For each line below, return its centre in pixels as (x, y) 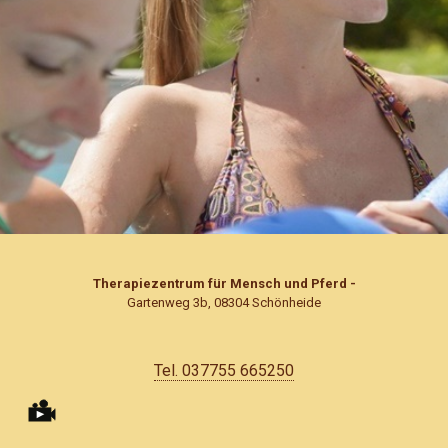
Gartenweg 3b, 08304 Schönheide (224, 302)
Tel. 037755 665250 (224, 370)
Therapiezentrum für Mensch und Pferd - (224, 283)
